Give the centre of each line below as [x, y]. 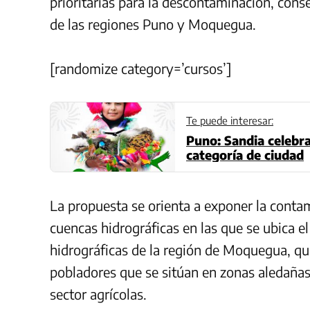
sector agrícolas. [98, 293]
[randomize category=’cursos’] [141, 68]
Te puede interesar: [230, 120]
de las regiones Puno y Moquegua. [153, 24]
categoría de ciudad [245, 154]
